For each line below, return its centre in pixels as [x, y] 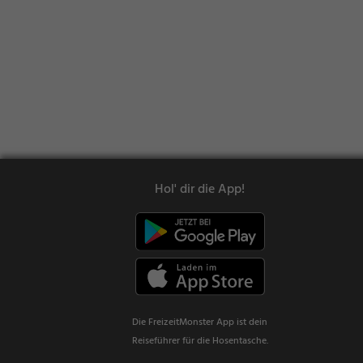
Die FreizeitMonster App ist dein [200, 323]
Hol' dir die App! [200, 190]
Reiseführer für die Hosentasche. [200, 342]
